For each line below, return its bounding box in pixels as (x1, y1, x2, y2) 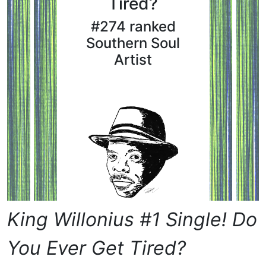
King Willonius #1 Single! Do (7, 207, 257, 231)
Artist (114, 51, 152, 69)
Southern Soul (86, 34, 180, 52)
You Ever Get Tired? (7, 236, 186, 259)
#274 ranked (90, 18, 176, 36)
